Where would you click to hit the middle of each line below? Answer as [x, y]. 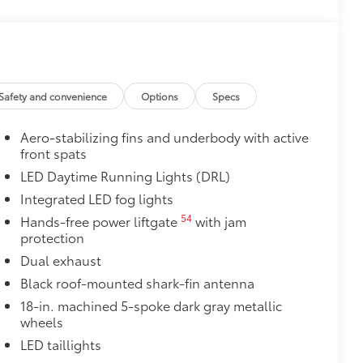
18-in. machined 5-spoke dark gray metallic [151, 305]
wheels [41, 321]
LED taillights [60, 344]
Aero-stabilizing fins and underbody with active [164, 137]
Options [160, 96]
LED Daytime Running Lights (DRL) [125, 175]
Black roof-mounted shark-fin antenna [137, 282]
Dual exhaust [60, 260]
